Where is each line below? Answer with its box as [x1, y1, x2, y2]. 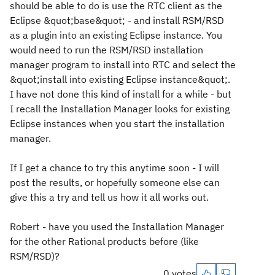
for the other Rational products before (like [10, 235, 199, 247]
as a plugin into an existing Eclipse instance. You [10, 29, 222, 41]
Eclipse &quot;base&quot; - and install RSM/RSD [10, 14, 224, 26]
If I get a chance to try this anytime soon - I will [10, 161, 219, 174]
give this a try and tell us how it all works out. [10, 191, 209, 203]
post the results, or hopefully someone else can [10, 176, 220, 188]
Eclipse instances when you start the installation [10, 117, 225, 130]
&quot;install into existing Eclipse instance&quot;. [10, 73, 230, 85]
